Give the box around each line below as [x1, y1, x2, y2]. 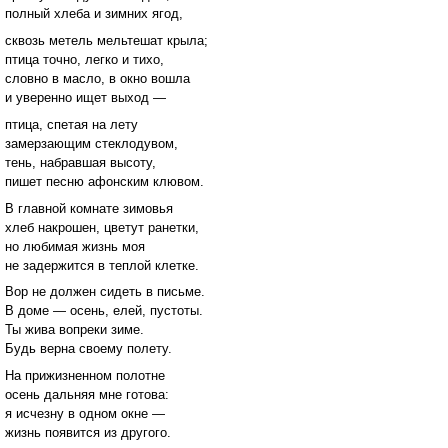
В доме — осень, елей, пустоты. [5, 303, 203, 319]
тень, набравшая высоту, [5, 154, 156, 170]
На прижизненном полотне [5, 368, 165, 384]
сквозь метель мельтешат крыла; [5, 33, 208, 49]
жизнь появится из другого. [5, 425, 171, 441]
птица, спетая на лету [5, 116, 138, 132]
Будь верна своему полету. [5, 341, 172, 357]
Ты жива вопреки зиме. [5, 322, 144, 338]
